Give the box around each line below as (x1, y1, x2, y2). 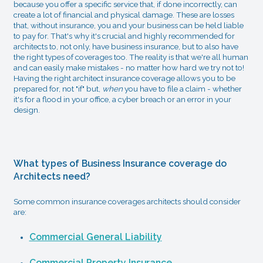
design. (13, 104, 40, 114)
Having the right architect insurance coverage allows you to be (13, 73, 235, 83)
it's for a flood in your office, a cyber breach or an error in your (13, 94, 231, 104)
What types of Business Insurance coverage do (13, 157, 227, 169)
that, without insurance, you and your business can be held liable (13, 20, 244, 30)
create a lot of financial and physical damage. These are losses (13, 9, 234, 19)
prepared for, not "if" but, (13, 83, 102, 93)
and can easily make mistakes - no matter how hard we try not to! (13, 62, 244, 72)
